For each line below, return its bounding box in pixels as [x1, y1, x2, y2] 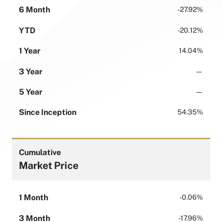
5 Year [19, 87, 43, 97]
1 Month [19, 193, 48, 203]
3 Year [19, 66, 43, 76]
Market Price [19, 159, 78, 171]
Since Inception [19, 108, 76, 117]
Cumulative [19, 147, 61, 157]
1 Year [19, 46, 41, 56]
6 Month [19, 5, 50, 15]
